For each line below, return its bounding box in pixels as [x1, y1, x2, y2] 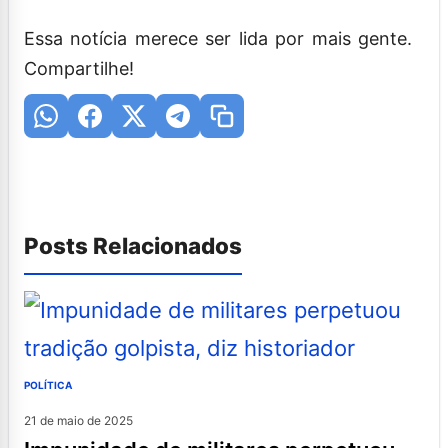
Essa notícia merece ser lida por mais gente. [24, 27, 412, 49]
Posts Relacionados [24, 231, 242, 259]
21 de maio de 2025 [24, 412, 133, 428]
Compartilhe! [24, 57, 134, 79]
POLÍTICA [24, 378, 72, 391]
